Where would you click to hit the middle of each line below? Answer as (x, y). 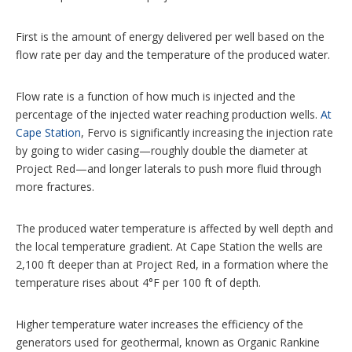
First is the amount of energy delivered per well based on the (170, 36)
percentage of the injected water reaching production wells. (168, 114)
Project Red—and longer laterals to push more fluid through (169, 168)
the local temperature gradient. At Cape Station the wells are (169, 246)
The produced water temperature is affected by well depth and (174, 228)
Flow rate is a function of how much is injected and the (156, 96)
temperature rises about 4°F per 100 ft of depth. (138, 282)
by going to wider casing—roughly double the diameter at (162, 150)
